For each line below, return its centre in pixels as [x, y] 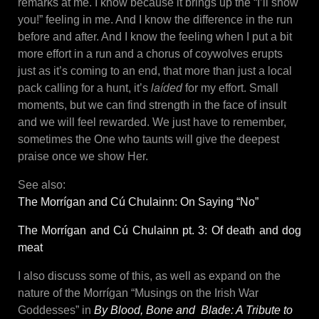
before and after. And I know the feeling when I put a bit [155, 37]
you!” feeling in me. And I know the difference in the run [155, 20]
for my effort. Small [230, 88]
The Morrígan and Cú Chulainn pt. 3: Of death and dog [159, 231]
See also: [42, 185]
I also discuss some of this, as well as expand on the [149, 276]
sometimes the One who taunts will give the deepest [148, 140]
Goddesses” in [56, 310]
